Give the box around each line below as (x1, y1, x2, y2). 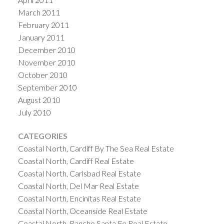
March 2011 (17, 7, 60, 17)
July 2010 (17, 107, 51, 117)
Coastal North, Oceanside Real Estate (17, 206, 147, 216)
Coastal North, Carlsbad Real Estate (17, 168, 141, 178)
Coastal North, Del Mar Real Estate (17, 181, 139, 191)
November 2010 (17, 57, 75, 67)
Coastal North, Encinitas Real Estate (17, 193, 141, 203)
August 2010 (17, 95, 60, 105)
